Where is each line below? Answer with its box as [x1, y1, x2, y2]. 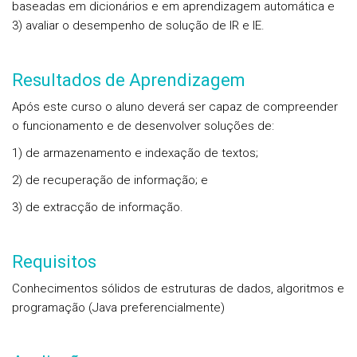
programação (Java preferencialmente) [12, 300, 228, 315]
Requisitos [12, 252, 96, 272]
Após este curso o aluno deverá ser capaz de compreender [12, 100, 338, 114]
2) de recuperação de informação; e [12, 173, 208, 187]
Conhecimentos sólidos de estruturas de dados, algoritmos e [12, 281, 344, 296]
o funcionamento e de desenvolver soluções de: [12, 119, 274, 133]
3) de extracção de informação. [12, 200, 183, 214]
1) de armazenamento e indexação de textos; [12, 146, 258, 160]
